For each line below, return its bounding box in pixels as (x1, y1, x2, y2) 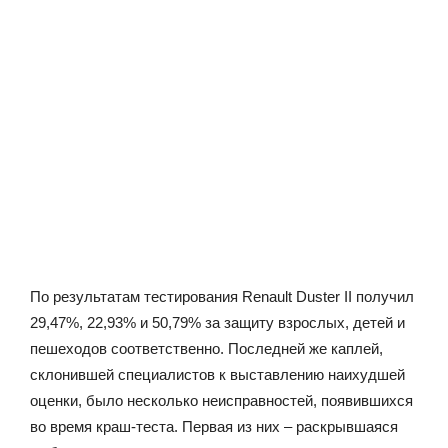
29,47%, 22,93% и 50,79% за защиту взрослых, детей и (30, 313, 405, 331)
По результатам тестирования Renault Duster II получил (30, 287, 414, 305)
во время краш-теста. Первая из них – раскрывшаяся (30, 417, 398, 435)
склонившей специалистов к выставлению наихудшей (30, 365, 405, 383)
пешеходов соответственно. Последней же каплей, (30, 339, 383, 357)
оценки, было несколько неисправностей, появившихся (30, 391, 413, 409)
